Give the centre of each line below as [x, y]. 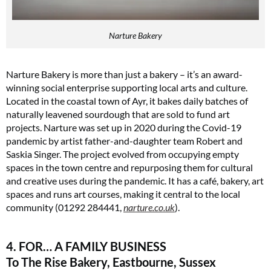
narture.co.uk [149, 207]
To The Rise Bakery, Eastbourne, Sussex [111, 262]
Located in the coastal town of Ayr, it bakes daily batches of [127, 100]
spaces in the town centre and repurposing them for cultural [129, 167]
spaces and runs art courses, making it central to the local [123, 194]
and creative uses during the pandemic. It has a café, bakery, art [135, 180]
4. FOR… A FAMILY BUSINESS [86, 246]
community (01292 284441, [65, 207]
